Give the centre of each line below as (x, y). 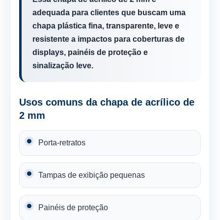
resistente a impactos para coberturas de (109, 39)
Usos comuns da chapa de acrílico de (107, 102)
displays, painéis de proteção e (90, 52)
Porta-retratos (62, 143)
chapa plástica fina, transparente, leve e (106, 26)
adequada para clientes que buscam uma (109, 13)
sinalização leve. (63, 66)
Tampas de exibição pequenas (92, 175)
